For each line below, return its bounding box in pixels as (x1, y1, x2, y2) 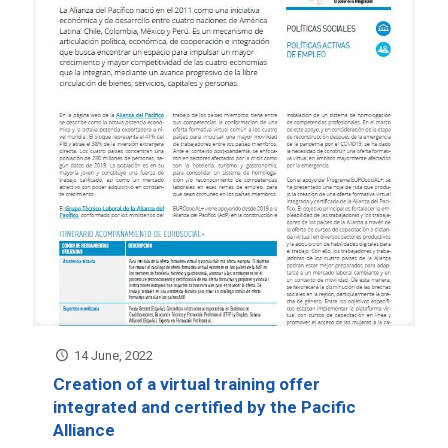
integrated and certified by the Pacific (53, 397, 356, 418)
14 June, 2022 (74, 348, 154, 364)
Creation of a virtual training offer (53, 374, 320, 395)
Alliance (53, 420, 115, 441)
